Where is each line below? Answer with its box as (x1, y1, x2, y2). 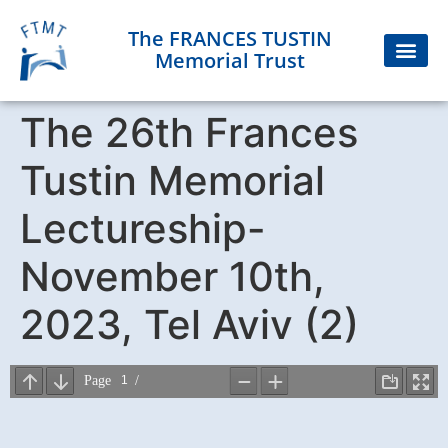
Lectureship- (20, 203, 266, 253)
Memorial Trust (155, 47, 306, 75)
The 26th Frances (20, 107, 358, 157)
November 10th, (20, 251, 325, 301)
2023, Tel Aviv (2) (20, 299, 359, 349)
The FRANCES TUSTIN (128, 25, 333, 53)
